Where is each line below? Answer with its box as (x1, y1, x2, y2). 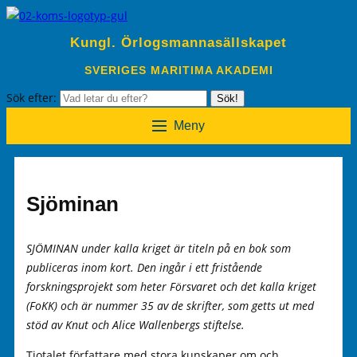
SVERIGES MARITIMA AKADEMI (84, 63, 273, 76)
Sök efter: (6, 89, 60, 105)
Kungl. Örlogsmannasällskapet (70, 35, 287, 51)
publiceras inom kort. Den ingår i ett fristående (26, 259, 262, 275)
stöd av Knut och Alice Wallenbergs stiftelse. (26, 316, 245, 332)
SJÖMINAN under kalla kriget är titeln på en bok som (26, 240, 291, 256)
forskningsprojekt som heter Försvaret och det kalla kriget (26, 278, 316, 294)
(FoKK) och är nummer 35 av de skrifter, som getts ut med (26, 297, 314, 313)
